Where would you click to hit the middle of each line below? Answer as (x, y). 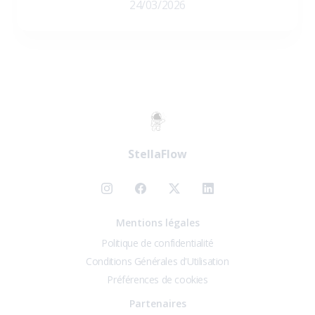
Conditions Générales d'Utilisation (157, 261)
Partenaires (157, 303)
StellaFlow (157, 154)
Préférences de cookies (157, 279)
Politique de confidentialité (157, 243)
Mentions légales (157, 223)
